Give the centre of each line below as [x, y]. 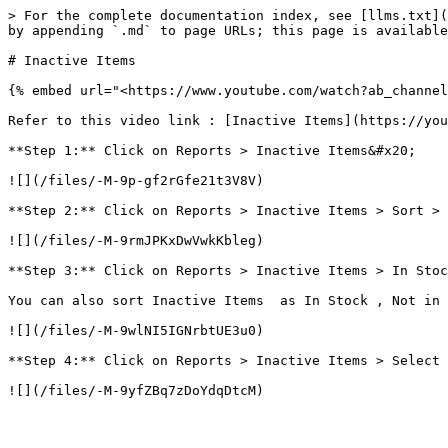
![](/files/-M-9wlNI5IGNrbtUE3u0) [136, 330]
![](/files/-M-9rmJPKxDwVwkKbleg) [136, 240]
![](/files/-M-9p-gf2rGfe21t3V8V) [136, 180]
